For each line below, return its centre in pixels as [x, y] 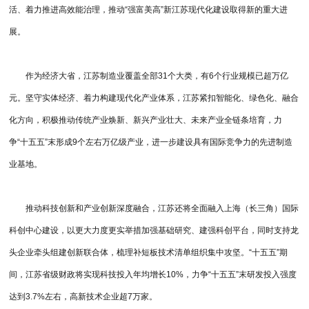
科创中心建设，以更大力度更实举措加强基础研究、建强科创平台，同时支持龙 [154, 231]
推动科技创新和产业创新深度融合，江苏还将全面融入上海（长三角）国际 [154, 209]
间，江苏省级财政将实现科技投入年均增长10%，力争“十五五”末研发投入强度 [153, 275]
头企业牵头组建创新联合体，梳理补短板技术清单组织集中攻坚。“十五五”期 [149, 253]
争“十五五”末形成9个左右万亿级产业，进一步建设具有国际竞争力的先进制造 [151, 142]
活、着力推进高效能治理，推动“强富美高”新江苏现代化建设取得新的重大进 [149, 10]
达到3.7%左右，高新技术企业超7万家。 [83, 297]
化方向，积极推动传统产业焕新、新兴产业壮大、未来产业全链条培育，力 [146, 120]
